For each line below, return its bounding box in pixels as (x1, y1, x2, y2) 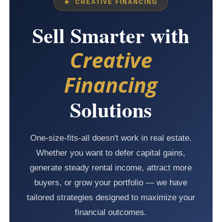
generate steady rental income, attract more (30, 163, 192, 172)
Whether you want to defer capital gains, (36, 148, 186, 158)
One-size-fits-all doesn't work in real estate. (30, 133, 192, 143)
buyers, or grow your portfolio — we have (34, 177, 188, 187)
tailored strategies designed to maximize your (26, 192, 195, 202)
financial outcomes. (75, 207, 147, 217)
